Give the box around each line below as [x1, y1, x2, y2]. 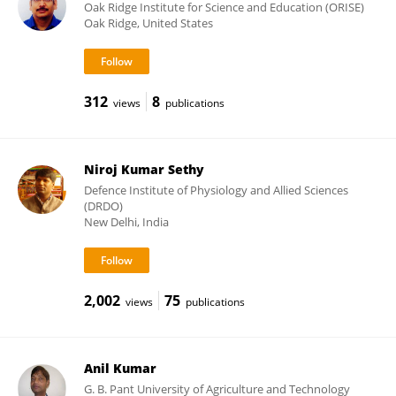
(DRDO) [83, 198, 123, 214]
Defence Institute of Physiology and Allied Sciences [83, 182, 348, 198]
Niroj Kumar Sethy [83, 161, 204, 178]
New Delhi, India [83, 214, 169, 230]
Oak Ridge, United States [83, 15, 213, 31]
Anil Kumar [83, 360, 156, 377]
